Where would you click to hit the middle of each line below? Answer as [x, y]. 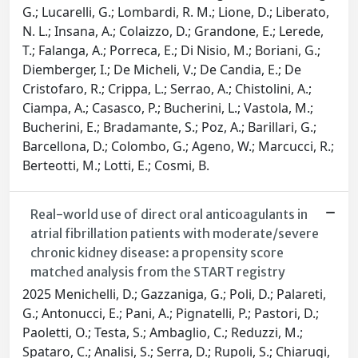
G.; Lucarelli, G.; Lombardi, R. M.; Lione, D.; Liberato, [176, 12]
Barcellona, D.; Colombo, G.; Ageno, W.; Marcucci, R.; [178, 147]
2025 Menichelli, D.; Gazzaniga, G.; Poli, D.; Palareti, [174, 294]
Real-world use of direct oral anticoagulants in [169, 215]
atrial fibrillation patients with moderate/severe [174, 234]
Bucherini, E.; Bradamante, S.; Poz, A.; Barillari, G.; [169, 127]
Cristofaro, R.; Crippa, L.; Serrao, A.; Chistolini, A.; [167, 89]
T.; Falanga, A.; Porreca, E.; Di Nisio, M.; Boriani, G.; [171, 51]
